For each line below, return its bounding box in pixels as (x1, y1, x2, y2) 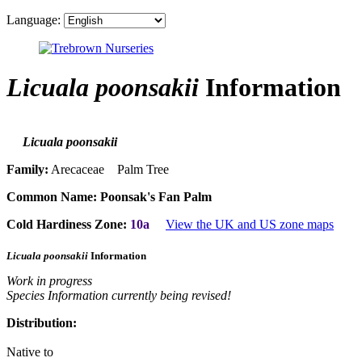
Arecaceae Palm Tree (48, 162, 169, 177)
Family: (6, 162, 48, 177)
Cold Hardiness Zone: (6, 217, 127, 232)
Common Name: (6, 190, 97, 204)
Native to (6, 344, 53, 359)
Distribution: (6, 315, 77, 330)
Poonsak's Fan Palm (100, 190, 212, 204)
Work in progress (6, 273, 92, 288)
